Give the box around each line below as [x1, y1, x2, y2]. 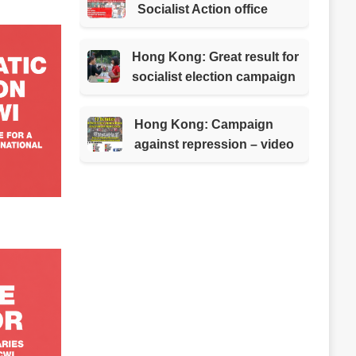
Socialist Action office [137, 2, 268, 16]
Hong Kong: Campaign [134, 117, 274, 131]
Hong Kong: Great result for [131, 49, 299, 64]
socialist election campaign [131, 69, 296, 83]
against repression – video [134, 137, 295, 151]
